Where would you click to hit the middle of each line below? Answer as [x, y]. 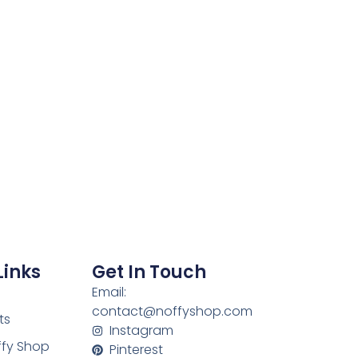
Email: [109, 292]
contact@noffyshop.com [172, 312]
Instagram [142, 331]
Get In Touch [149, 272]
